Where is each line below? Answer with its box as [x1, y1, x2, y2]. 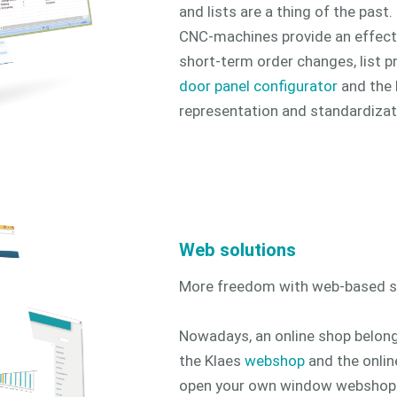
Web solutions [179, 238, 296, 261]
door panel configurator [179, 77, 338, 96]
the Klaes [179, 352, 245, 370]
